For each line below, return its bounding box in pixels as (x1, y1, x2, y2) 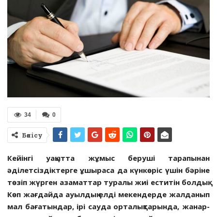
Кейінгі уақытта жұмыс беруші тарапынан (7, 153, 210, 163)
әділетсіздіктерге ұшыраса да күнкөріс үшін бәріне (7, 165, 210, 175)
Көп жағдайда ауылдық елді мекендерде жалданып (7, 189, 210, 199)
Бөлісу (22, 130, 43, 139)
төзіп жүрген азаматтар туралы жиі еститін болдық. (7, 177, 210, 187)
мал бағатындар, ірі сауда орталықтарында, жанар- (7, 201, 210, 211)
